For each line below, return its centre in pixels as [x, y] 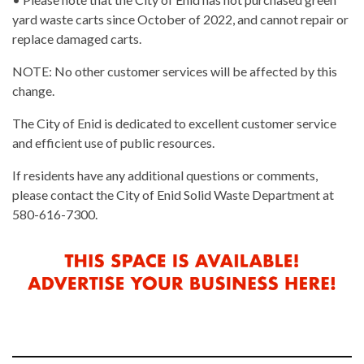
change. [33, 91]
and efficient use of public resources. [113, 143]
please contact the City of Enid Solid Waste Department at [173, 195]
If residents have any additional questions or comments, [165, 175]
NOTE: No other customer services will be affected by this [175, 71]
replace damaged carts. [77, 39]
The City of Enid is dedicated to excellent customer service [174, 123]
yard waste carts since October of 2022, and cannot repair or [180, 19]
